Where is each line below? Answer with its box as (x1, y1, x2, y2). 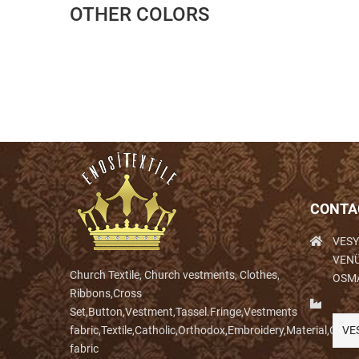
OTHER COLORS (70, 3, 209, 26)
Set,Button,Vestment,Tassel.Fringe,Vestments (70, 305, 297, 318)
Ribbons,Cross (70, 287, 142, 300)
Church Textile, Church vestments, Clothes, (70, 268, 280, 281)
